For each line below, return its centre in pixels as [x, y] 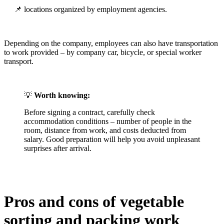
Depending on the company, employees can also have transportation [111, 43]
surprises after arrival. [58, 148]
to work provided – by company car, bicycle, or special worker [103, 52]
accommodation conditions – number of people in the [108, 121]
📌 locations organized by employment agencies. [90, 9]
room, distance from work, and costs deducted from [105, 130]
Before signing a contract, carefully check [89, 112]
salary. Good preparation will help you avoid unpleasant [112, 139]
